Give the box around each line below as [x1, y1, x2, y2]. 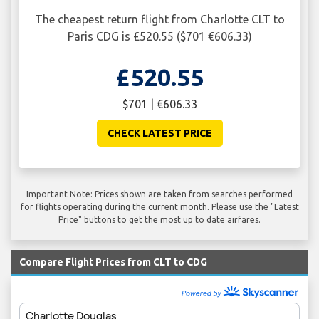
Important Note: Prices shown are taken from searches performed [26, 189, 293, 199]
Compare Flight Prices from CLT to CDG [19, 256, 207, 268]
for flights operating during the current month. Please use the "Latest [20, 202, 299, 212]
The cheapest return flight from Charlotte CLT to [34, 13, 285, 26]
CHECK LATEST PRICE [107, 127, 212, 140]
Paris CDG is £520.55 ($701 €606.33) [67, 30, 252, 43]
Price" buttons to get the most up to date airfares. [58, 215, 261, 225]
